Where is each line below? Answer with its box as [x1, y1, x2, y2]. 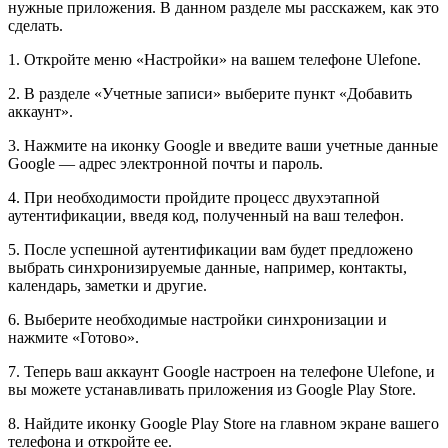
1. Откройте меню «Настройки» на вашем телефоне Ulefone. [8, 51, 421, 69]
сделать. [8, 17, 63, 35]
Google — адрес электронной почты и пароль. [8, 155, 323, 173]
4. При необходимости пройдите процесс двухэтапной [8, 189, 380, 207]
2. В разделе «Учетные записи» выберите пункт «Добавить [8, 85, 412, 103]
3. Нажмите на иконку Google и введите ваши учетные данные [8, 137, 438, 155]
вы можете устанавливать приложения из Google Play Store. [8, 381, 416, 399]
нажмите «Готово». [8, 329, 139, 347]
